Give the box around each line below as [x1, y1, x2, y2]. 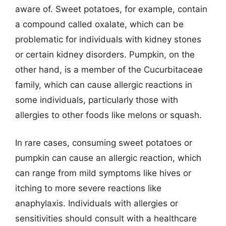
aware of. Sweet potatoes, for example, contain [15, 4, 207, 14]
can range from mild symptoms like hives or [15, 168, 191, 178]
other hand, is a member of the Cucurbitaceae [15, 64, 203, 75]
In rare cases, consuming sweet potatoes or [15, 138, 192, 148]
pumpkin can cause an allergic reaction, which [15, 153, 201, 163]
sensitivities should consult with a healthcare [15, 213, 197, 223]
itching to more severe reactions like [15, 183, 161, 193]
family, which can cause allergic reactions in [15, 79, 192, 90]
